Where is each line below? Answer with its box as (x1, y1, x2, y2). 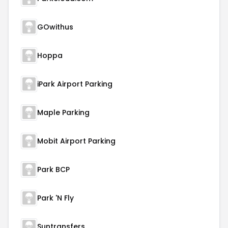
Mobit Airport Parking (37, 136, 116, 146)
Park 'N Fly (37, 193, 74, 203)
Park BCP (37, 164, 70, 175)
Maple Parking (37, 107, 90, 118)
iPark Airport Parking (37, 79, 112, 89)
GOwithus (37, 22, 73, 32)
